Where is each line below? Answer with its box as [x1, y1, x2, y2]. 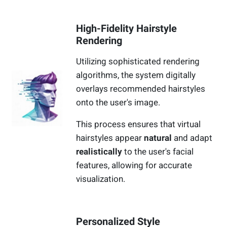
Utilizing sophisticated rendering [76, 56, 200, 67]
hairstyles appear [76, 133, 144, 143]
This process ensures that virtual [76, 119, 201, 130]
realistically [76, 146, 123, 157]
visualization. [76, 174, 126, 184]
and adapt [172, 133, 213, 143]
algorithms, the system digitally [76, 70, 196, 81]
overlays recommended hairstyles [76, 84, 206, 94]
